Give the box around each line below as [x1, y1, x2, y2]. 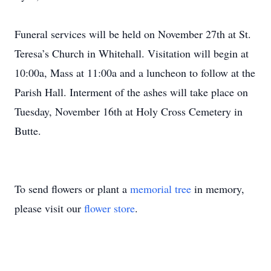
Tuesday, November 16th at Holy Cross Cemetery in [15, 104, 243, 119]
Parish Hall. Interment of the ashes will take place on [15, 85, 248, 99]
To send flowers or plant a [15, 181, 130, 196]
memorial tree [130, 181, 191, 196]
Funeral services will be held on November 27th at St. [15, 27, 251, 41]
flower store [84, 201, 135, 215]
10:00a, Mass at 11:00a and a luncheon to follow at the [15, 65, 255, 80]
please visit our [15, 201, 84, 215]
